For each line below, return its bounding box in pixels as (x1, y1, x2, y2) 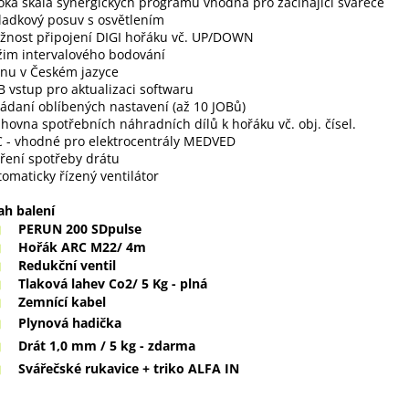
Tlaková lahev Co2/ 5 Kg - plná (18, 275, 207, 293)
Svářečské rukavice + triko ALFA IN (18, 360, 239, 378)
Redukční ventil (18, 257, 116, 275)
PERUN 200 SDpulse (18, 220, 142, 238)
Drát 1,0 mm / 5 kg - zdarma (18, 337, 195, 355)
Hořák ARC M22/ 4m (18, 238, 146, 257)
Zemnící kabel (18, 293, 106, 311)
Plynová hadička (18, 314, 121, 332)
